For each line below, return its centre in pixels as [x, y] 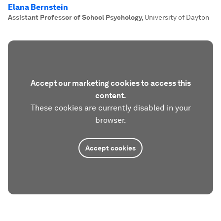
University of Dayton [177, 17]
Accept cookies [110, 148]
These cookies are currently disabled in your [110, 108]
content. [110, 95]
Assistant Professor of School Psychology [75, 17]
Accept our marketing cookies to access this [110, 83]
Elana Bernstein [38, 7]
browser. [110, 120]
